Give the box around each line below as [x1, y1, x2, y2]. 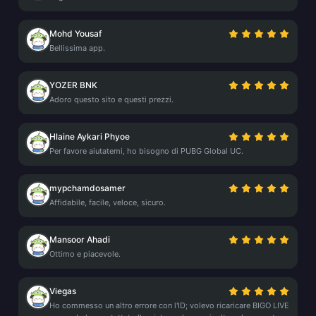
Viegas [49, 286, 76, 296]
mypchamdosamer [49, 183, 126, 193]
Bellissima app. [49, 43, 105, 53]
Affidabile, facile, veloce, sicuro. [49, 197, 166, 207]
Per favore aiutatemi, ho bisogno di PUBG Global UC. [49, 146, 243, 156]
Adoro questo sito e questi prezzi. [49, 95, 174, 104]
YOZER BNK [49, 80, 97, 90]
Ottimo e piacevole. [49, 249, 121, 259]
